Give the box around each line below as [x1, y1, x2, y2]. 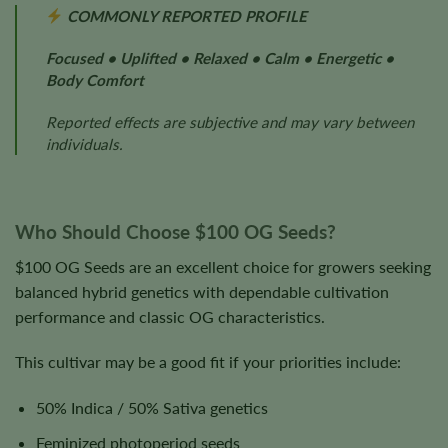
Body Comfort [45, 70, 144, 89]
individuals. [45, 134, 123, 153]
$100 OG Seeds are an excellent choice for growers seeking [15, 256, 431, 276]
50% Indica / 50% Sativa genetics [35, 398, 268, 418]
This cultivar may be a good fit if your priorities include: [15, 352, 401, 372]
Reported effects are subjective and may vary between [45, 112, 414, 131]
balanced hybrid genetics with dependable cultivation [15, 281, 389, 301]
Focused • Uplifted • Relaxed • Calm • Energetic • [45, 48, 394, 67]
